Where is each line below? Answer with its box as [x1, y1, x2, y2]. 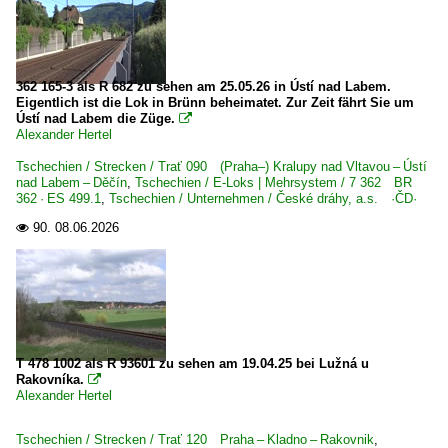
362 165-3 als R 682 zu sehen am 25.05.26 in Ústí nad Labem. [16, 79, 391, 94]
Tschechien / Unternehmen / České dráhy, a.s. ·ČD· [109, 191, 417, 206]
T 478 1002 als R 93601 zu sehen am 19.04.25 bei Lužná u [16, 356, 369, 371]
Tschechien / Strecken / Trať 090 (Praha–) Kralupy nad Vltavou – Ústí [16, 159, 427, 174]
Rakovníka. [16, 372, 84, 387]
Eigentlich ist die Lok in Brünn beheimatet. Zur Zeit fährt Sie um [16, 95, 414, 110]
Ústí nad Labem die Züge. [16, 111, 175, 126]
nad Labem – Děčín [16, 175, 127, 190]
